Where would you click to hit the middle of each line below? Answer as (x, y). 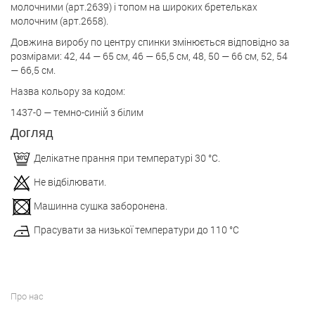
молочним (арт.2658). (59, 21)
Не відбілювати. (70, 181)
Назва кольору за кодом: (68, 91)
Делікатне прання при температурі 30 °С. (127, 157)
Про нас (27, 296)
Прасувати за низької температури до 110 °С (137, 230)
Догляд (32, 133)
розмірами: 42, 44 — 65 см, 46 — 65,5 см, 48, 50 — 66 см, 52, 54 (149, 56)
